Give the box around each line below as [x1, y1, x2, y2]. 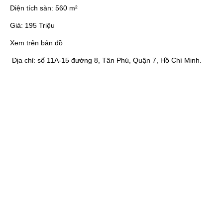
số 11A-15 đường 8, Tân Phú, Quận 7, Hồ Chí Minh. [37, 56, 202, 65]
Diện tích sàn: [10, 4, 55, 12]
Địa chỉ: [10, 56, 37, 65]
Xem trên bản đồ [10, 39, 63, 47]
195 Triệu [25, 21, 55, 30]
